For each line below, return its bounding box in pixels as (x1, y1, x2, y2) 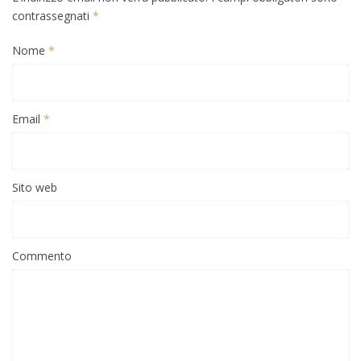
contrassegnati (12, 7, 93, 23)
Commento (12, 247, 72, 263)
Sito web (12, 179, 57, 195)
